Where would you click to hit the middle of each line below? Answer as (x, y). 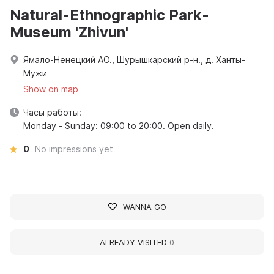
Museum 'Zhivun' (69, 32)
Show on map (51, 89)
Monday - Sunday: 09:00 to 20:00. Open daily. (119, 125)
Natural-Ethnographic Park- (109, 15)
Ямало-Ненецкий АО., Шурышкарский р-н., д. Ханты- (134, 59)
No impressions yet (74, 149)
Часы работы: (52, 112)
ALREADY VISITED (135, 242)
